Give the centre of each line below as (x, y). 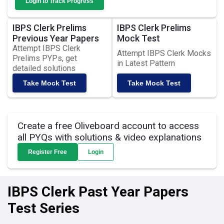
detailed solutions (44, 68)
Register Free (47, 152)
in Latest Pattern (146, 63)
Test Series (43, 208)
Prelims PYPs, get (45, 58)
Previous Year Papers (56, 38)
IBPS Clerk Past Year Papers (98, 192)
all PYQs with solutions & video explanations (109, 137)
